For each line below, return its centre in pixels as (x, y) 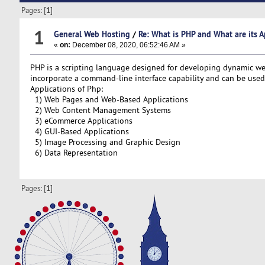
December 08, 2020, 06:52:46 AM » (128, 45)
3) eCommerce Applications (81, 120)
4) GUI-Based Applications (79, 131)
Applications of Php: (66, 88)
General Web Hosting (92, 34)
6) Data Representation (74, 152)
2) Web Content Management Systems (100, 110)
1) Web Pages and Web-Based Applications (109, 99)
